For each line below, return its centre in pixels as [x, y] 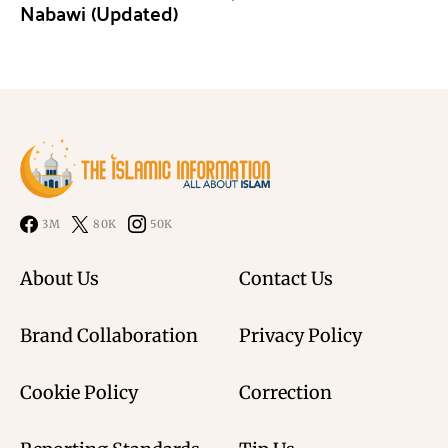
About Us [59, 279]
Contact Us [286, 279]
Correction [285, 393]
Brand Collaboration [109, 336]
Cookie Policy [79, 393]
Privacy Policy [300, 336]
